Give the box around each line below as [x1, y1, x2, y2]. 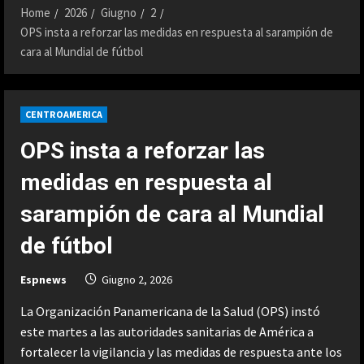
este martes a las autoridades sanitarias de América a [20, 323, 314, 340]
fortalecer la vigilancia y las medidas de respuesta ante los [20, 343, 342, 360]
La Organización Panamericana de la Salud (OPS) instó [20, 302, 320, 319]
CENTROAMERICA [25, 107, 103, 120]
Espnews [20, 271, 67, 287]
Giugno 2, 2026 [99, 271, 175, 287]
